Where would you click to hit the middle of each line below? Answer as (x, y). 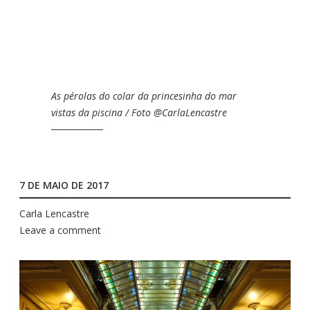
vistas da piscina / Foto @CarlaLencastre (139, 112)
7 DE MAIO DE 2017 (64, 185)
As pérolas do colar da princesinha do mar (144, 95)
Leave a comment (60, 230)
